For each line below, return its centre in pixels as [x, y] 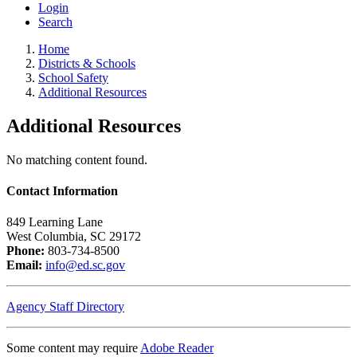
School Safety [73, 78]
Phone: [25, 251]
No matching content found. [77, 159]
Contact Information [62, 191]
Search [55, 22]
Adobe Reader [177, 348]
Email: [24, 265]
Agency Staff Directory [65, 307]
